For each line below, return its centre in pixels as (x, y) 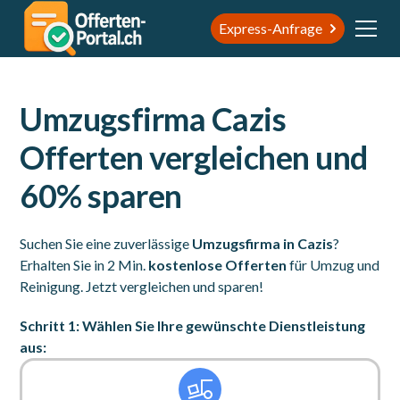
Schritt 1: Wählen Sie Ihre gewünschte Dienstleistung (193, 325)
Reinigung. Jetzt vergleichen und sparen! (142, 286)
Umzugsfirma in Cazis (263, 243)
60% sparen (101, 196)
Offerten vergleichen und (194, 157)
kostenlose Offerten (218, 265)
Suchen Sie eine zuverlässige (106, 243)
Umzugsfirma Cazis (153, 119)
